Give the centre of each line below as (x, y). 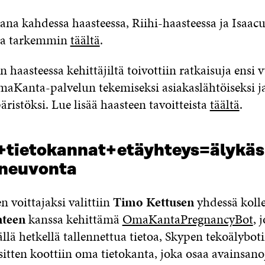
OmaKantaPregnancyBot (188, 219)
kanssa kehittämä (74, 219)
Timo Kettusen (153, 202)
